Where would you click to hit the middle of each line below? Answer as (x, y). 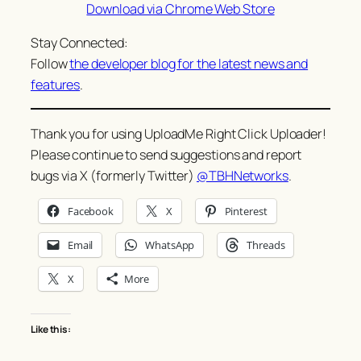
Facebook (91, 211)
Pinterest (246, 211)
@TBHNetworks (243, 175)
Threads (266, 245)
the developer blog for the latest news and (189, 64)
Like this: (51, 330)
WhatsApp (170, 245)
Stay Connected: (79, 43)
